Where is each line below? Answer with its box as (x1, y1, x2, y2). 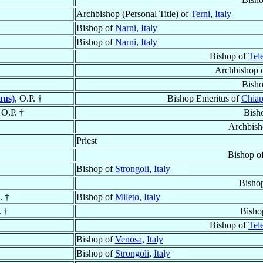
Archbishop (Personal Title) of (76, 9, 191, 19)
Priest (76, 136, 97, 146)
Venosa (114, 234, 142, 245)
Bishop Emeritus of (167, 93, 241, 104)
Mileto (114, 192, 139, 203)
